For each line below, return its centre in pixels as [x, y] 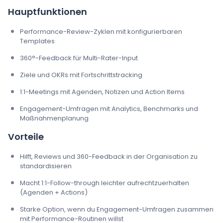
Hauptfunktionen [48, 11]
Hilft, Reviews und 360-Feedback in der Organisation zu [109, 156]
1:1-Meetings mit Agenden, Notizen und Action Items [102, 92]
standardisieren [46, 166]
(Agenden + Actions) [54, 192]
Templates [37, 41]
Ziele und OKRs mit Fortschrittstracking [81, 75]
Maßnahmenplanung [54, 118]
